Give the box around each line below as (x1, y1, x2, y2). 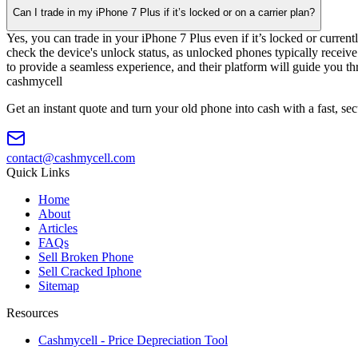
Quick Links (6, 165, 70, 179)
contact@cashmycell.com (6, 150, 135, 165)
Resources (6, 305, 58, 320)
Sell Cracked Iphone (38, 264, 141, 278)
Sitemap (38, 278, 79, 292)
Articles (38, 221, 78, 235)
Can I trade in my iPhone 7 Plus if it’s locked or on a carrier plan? (13, 6, 315, 18)
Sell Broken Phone (38, 249, 133, 264)
